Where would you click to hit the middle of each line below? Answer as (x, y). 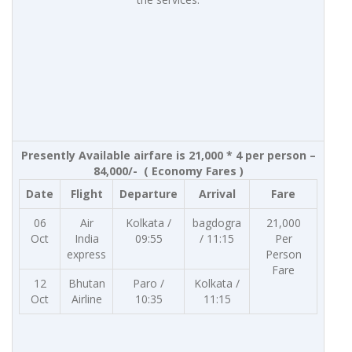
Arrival (217, 194)
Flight (86, 194)
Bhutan (86, 284)
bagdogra (217, 223)
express (86, 255)
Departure (148, 194)
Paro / (148, 284)
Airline (86, 299)
